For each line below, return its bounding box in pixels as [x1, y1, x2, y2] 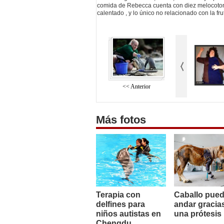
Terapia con [96, 190, 140, 199]
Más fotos [96, 113, 146, 126]
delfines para [96, 200, 145, 209]
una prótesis [174, 209, 221, 218]
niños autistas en [96, 209, 161, 218]
